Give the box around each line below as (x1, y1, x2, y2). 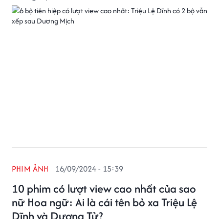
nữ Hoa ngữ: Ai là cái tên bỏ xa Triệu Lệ (12, 194, 197, 210)
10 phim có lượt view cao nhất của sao (12, 180, 196, 197)
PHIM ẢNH (12, 163, 49, 175)
